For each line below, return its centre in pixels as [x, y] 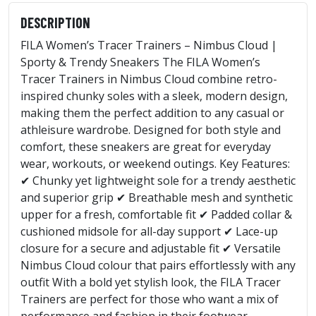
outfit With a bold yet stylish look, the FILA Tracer [151, 282]
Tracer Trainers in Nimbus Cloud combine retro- [149, 79]
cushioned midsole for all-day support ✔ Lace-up [149, 231]
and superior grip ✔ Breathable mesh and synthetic [157, 197]
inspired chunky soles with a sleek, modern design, [154, 96]
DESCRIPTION [55, 22]
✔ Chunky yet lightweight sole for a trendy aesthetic [158, 180]
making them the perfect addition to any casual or [152, 113]
